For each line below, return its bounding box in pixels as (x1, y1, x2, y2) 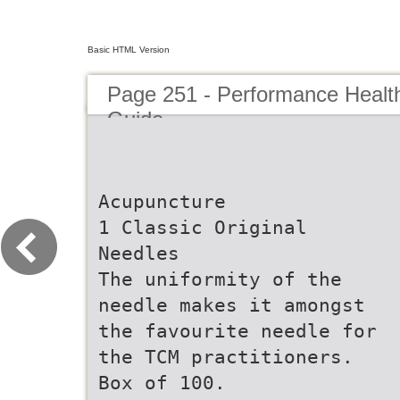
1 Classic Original (98, 216, 307, 238)
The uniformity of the (98, 268, 342, 290)
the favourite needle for (98, 320, 377, 342)
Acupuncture (98, 190, 226, 212)
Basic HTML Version (87, 45, 170, 54)
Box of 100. (98, 371, 226, 394)
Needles (98, 242, 179, 264)
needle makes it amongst (98, 294, 365, 316)
